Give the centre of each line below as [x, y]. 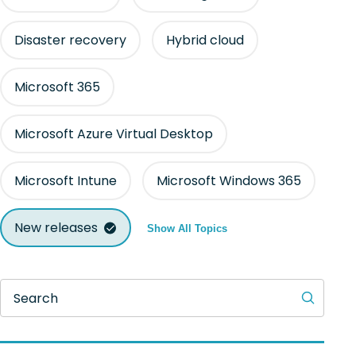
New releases [56, 228]
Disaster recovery [70, 40]
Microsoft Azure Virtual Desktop [114, 134]
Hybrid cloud [205, 40]
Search [36, 298]
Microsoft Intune [66, 181]
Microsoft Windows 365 [229, 181]
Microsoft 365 [57, 87]
